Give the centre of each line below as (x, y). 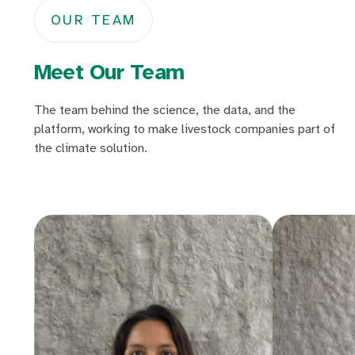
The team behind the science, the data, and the (164, 110)
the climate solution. (90, 148)
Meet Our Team (109, 72)
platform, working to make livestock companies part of (184, 129)
